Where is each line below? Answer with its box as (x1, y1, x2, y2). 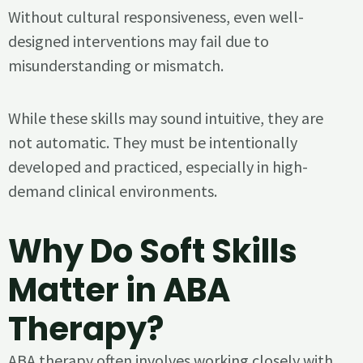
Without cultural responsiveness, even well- (8, 6, 304, 27)
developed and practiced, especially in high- (8, 156, 308, 177)
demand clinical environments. (8, 180, 217, 201)
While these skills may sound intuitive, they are (8, 107, 323, 128)
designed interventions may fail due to (8, 30, 269, 51)
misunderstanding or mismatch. (8, 54, 224, 75)
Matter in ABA (8, 267, 230, 314)
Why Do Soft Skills (8, 228, 297, 275)
